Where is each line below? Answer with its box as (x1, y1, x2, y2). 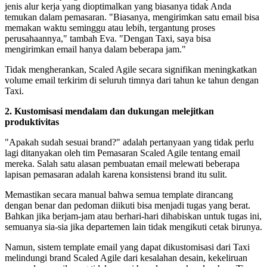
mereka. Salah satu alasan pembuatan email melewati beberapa (5, 159, 240, 169)
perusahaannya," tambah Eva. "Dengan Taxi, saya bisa (5, 33, 211, 44)
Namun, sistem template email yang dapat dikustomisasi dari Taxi (5, 242, 250, 253)
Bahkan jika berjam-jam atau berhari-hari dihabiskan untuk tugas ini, (5, 211, 262, 222)
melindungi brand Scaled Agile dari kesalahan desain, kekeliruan (5, 253, 247, 263)
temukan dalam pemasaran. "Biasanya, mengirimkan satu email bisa (5, 12, 259, 23)
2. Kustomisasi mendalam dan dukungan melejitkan (5, 106, 214, 117)
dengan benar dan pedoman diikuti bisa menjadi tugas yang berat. (5, 200, 250, 211)
